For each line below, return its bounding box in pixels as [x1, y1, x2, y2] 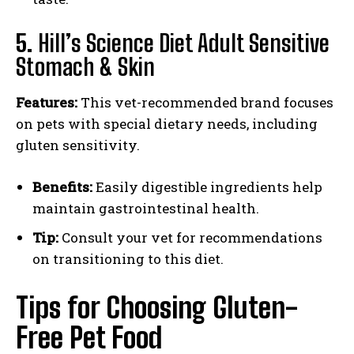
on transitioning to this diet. [32, 250, 224, 269]
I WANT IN [137, 104, 198, 117]
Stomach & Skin [16, 52, 155, 81]
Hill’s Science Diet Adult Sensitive [38, 28, 330, 58]
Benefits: [32, 178, 92, 197]
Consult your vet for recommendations [58, 228, 322, 247]
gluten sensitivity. [16, 136, 140, 155]
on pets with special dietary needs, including [16, 115, 318, 134]
